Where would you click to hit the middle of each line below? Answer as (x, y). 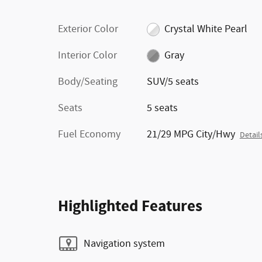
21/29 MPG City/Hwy (191, 135)
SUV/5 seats (173, 82)
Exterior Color (88, 29)
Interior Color (87, 56)
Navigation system (124, 244)
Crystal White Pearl (206, 29)
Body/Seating (88, 82)
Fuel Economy (89, 135)
